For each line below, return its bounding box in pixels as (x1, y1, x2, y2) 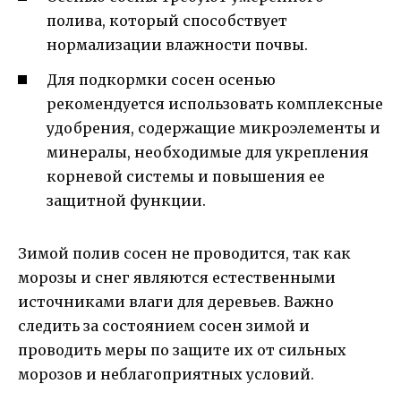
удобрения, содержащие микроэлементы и (47, 118, 380, 137)
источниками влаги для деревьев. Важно (18, 292, 334, 311)
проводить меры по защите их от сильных (18, 340, 346, 359)
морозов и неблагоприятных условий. (18, 364, 314, 383)
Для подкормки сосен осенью (47, 70, 276, 89)
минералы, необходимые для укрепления (47, 142, 369, 161)
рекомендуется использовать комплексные (47, 94, 383, 113)
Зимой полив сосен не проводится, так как (18, 243, 351, 262)
